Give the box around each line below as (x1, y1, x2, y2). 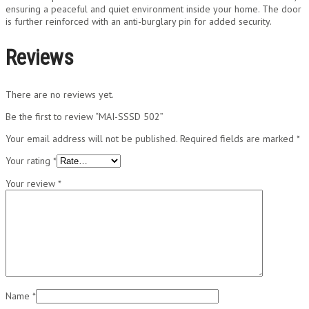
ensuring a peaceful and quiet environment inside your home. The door (6, 2, 301, 15)
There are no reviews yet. (6, 88, 114, 101)
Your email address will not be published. (6, 132, 177, 146)
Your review (6, 177, 58, 190)
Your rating (6, 154, 53, 168)
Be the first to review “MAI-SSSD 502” (6, 110, 163, 123)
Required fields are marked (180, 132, 297, 146)
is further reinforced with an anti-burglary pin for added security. (6, 14, 272, 28)
